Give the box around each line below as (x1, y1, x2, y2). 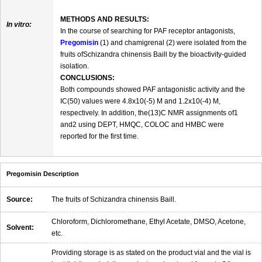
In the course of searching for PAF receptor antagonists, (60, 26, 235, 35)
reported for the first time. (60, 132, 139, 140)
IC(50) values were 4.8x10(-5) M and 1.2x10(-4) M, (60, 96, 220, 105)
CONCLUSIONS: (60, 73, 115, 82)
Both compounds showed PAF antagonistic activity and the (60, 85, 245, 94)
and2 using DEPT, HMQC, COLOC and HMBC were (60, 120, 224, 129)
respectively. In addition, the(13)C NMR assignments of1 (60, 108, 238, 117)
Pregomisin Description (6, 170, 79, 177)
